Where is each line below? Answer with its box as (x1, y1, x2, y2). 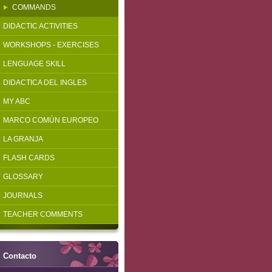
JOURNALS (3, 191, 42, 200)
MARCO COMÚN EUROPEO (3, 116, 98, 124)
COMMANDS (12, 3, 56, 12)
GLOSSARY (3, 172, 43, 181)
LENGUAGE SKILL (3, 59, 66, 68)
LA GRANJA (3, 135, 43, 143)
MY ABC (3, 97, 30, 106)
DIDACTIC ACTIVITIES (3, 22, 78, 30)
